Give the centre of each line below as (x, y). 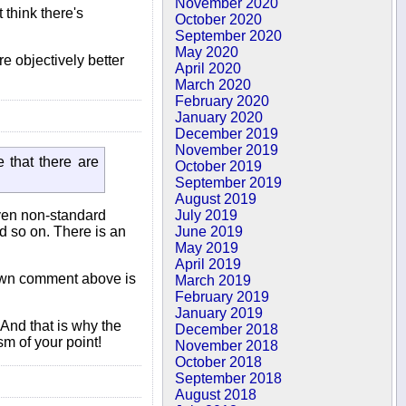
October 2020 (219, 19)
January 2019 (219, 313)
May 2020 (207, 52)
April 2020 (208, 68)
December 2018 (227, 329)
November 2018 (227, 346)
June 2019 (209, 232)
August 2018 (216, 395)
